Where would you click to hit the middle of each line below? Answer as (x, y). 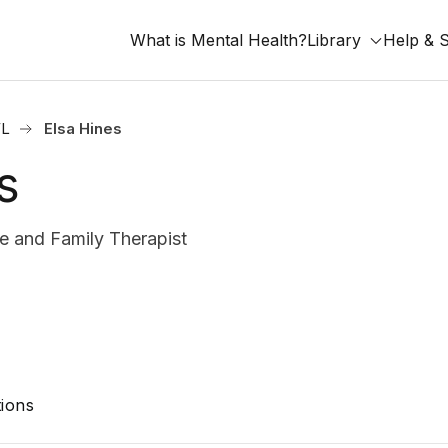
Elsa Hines (83, 128)
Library (334, 40)
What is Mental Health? (218, 40)
